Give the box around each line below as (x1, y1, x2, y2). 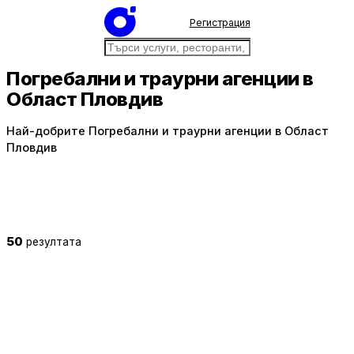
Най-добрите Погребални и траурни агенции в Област (6, 124, 329, 138)
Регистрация (189, 16, 250, 28)
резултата (26, 235, 81, 248)
